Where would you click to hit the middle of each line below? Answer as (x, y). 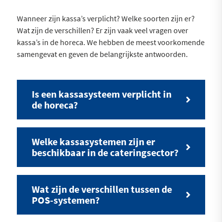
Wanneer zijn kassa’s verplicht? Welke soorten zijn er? (106, 18)
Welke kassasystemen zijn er (93, 141)
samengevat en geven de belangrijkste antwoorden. (102, 54)
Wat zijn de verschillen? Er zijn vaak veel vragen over (102, 30)
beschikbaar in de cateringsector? (105, 152)
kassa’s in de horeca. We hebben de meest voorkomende (111, 42)
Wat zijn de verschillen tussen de (102, 189)
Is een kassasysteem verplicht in (101, 94)
